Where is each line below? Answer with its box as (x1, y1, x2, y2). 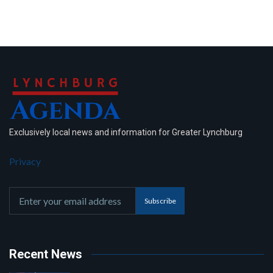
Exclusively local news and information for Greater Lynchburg (9, 127, 243, 138)
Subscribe (144, 196, 176, 205)
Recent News (9, 247, 82, 262)
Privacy (9, 155, 41, 168)
